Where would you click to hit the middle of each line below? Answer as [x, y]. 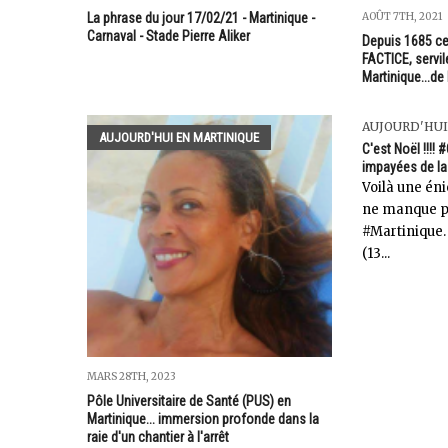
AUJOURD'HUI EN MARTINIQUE [179, 138]
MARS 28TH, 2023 [131, 377]
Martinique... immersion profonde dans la [203, 419]
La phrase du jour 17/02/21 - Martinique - [201, 18]
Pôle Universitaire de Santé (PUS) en [189, 401]
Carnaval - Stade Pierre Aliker [168, 36]
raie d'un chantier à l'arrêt [158, 437]
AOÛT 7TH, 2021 [401, 16]
